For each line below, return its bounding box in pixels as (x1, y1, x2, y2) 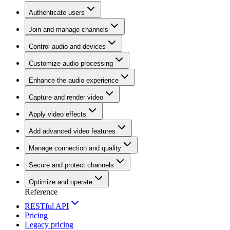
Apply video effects (29, 110, 86, 118)
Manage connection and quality (29, 144, 121, 152)
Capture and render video (29, 93, 103, 101)
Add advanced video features (29, 127, 116, 135)
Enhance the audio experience (29, 76, 119, 84)
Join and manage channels (29, 26, 108, 33)
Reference (25, 187, 57, 196)
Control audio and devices (29, 43, 106, 50)
